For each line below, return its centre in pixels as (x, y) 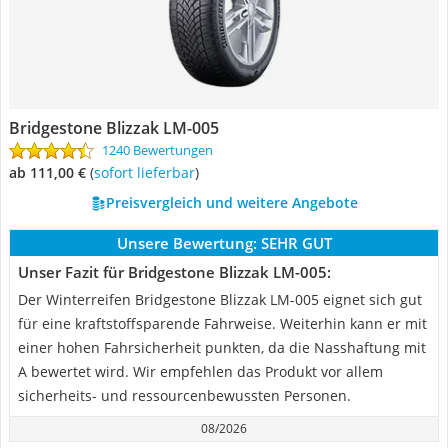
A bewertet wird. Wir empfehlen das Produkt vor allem (200, 371)
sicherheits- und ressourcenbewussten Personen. (184, 395)
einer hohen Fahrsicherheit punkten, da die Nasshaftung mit (222, 347)
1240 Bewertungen (157, 150)
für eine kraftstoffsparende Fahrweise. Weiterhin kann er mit (222, 323)
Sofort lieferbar (148, 172)
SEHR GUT (296, 243)
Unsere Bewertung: (186, 243)
